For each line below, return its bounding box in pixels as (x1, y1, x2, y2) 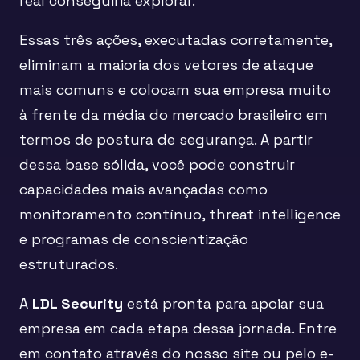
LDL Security (32, 294, 123, 313)
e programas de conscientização (19, 230, 248, 249)
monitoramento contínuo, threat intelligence (19, 205, 341, 224)
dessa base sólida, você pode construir (19, 155, 295, 174)
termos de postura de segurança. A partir (19, 130, 313, 149)
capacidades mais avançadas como (19, 180, 268, 199)
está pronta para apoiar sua (123, 294, 324, 313)
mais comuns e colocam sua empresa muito (19, 80, 331, 100)
